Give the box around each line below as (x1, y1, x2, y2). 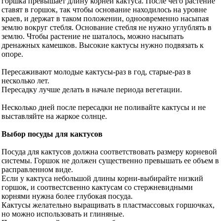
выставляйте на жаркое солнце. (1, 112, 107, 121)
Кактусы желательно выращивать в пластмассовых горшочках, (1, 201, 215, 210)
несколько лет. (1, 76, 49, 85)
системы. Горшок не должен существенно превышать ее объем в (1, 156, 219, 165)
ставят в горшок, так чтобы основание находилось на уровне (1, 5, 207, 14)
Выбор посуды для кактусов (1, 130, 103, 139)
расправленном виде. (1, 165, 73, 174)
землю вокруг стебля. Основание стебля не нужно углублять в (1, 23, 212, 32)
